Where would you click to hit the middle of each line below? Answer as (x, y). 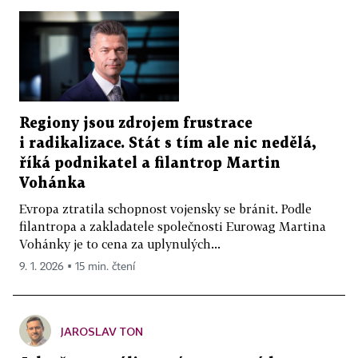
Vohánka (52, 183)
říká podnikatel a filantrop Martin (150, 163)
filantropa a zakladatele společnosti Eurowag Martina (173, 226)
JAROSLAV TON (102, 331)
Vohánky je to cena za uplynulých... (120, 243)
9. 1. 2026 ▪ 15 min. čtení (77, 267)
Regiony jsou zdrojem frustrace (136, 123)
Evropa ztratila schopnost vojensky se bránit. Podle (165, 208)
